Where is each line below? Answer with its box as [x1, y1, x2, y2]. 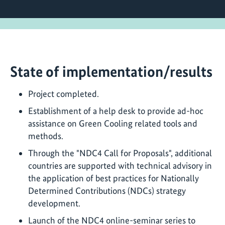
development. [28, 197, 80, 208]
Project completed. [28, 88, 99, 99]
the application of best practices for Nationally [28, 172, 199, 183]
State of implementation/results [10, 62, 212, 80]
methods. [28, 130, 63, 141]
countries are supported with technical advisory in [28, 160, 212, 171]
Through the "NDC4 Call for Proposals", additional [28, 147, 212, 158]
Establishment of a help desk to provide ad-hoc [28, 105, 203, 116]
